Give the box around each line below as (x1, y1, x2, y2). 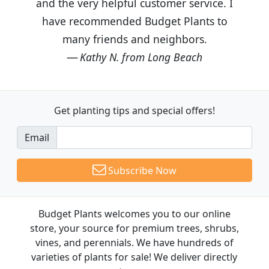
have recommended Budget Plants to (41, 13, 228, 28)
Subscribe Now (106, 163, 177, 177)
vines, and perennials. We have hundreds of (35, 235, 234, 249)
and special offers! (132, 103, 215, 117)
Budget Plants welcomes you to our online (38, 207, 231, 220)
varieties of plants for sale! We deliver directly (31, 250, 238, 264)
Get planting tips (54, 103, 132, 117)
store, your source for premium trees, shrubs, (29, 221, 239, 235)
